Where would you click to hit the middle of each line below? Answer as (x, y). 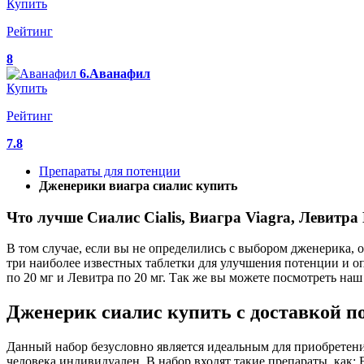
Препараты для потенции (110, 171)
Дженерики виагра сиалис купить (138, 186)
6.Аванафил (115, 74)
